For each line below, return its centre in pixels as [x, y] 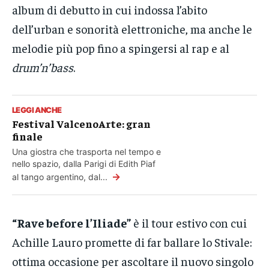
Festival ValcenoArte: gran [81, 124]
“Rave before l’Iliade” [71, 223]
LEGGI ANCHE [37, 110]
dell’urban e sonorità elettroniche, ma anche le [132, 29]
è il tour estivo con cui [189, 223]
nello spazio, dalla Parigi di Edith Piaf [84, 164]
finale [27, 136]
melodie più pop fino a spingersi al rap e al [121, 48]
